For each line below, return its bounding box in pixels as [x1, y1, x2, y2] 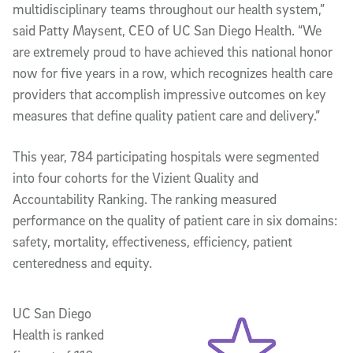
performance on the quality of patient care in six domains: [13, 211, 337, 229]
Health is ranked [13, 326, 104, 344]
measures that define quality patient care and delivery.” [13, 106, 320, 124]
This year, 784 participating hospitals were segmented [13, 147, 319, 165]
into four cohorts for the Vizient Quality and [13, 169, 258, 186]
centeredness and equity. [13, 254, 152, 271]
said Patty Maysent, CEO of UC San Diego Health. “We [13, 21, 321, 39]
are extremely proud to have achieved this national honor [13, 43, 333, 60]
